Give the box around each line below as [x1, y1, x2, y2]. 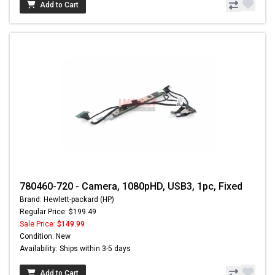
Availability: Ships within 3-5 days [20, 244, 131, 254]
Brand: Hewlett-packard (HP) [20, 195, 114, 204]
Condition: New [20, 232, 71, 241]
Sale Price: [20, 220, 57, 229]
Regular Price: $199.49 [20, 207, 96, 217]
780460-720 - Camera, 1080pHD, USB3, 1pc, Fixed [20, 180, 242, 193]
